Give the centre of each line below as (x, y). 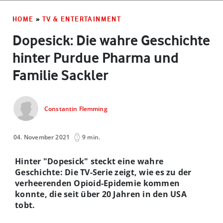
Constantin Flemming (76, 109)
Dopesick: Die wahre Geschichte (111, 40)
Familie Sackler (60, 75)
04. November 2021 (42, 137)
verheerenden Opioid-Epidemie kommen (98, 183)
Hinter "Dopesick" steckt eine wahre (89, 161)
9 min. (91, 137)
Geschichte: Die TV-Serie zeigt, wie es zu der (103, 172)
